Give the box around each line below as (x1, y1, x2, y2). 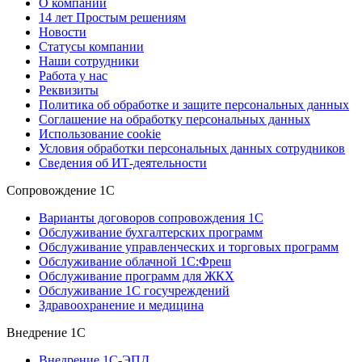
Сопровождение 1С (6, 183, 115, 198)
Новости (39, 25, 86, 40)
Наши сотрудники (39, 54, 139, 69)
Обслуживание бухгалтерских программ (39, 225, 263, 240)
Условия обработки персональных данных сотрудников (39, 141, 345, 156)
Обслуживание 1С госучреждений (39, 284, 229, 298)
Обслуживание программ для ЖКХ (39, 269, 234, 284)
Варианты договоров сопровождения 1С (39, 211, 263, 225)
